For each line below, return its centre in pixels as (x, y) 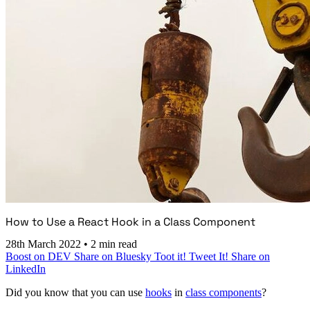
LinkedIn (26, 269)
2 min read (114, 244)
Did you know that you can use (75, 293)
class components (224, 293)
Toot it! (172, 257)
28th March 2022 (45, 244)
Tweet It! (210, 257)
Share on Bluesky (114, 257)
